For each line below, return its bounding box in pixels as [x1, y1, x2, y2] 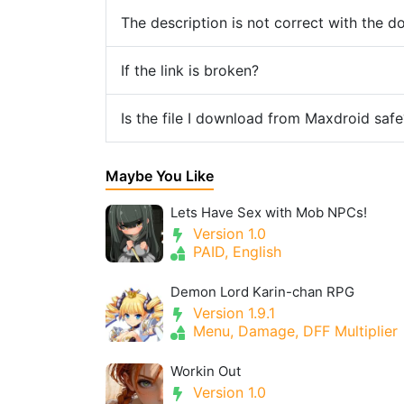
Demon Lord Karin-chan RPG [170, 283, 354, 300]
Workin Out [170, 363, 241, 380]
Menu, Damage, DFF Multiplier [188, 322, 398, 340]
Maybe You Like [106, 167, 214, 185]
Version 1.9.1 [188, 304, 275, 322]
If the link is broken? [121, 61, 259, 79]
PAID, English [188, 243, 281, 261]
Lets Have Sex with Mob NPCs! [170, 204, 367, 221]
